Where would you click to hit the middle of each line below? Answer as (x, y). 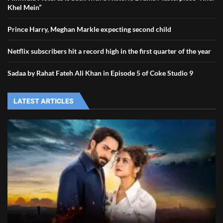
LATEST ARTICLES (44, 101)
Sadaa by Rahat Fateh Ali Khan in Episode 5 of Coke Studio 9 (100, 73)
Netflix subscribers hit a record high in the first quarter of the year (110, 51)
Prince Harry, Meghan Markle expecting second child (89, 29)
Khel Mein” (24, 7)
